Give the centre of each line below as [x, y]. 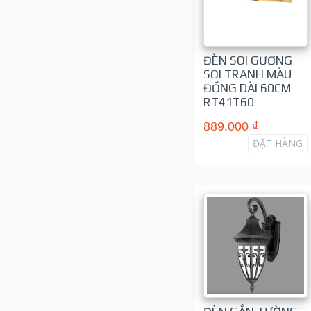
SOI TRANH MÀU [247, 74]
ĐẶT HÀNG [277, 143]
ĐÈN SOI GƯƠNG [247, 60]
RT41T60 [228, 102]
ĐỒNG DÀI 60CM [247, 88]
